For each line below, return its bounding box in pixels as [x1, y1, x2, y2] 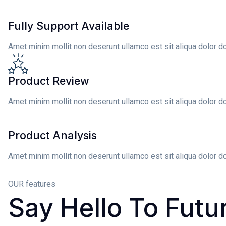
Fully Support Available [8, 19, 129, 33]
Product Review [8, 74, 89, 88]
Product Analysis [8, 129, 97, 142]
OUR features [8, 179, 55, 189]
